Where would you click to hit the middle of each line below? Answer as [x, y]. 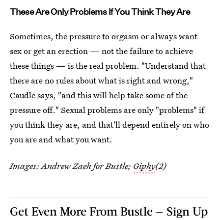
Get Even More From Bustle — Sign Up [109, 211]
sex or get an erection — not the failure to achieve [101, 51]
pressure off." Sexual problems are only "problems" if [107, 110]
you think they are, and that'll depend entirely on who [110, 124]
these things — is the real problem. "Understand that [108, 66]
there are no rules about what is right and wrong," [101, 80]
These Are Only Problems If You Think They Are [100, 12]
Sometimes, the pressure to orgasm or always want [104, 36]
